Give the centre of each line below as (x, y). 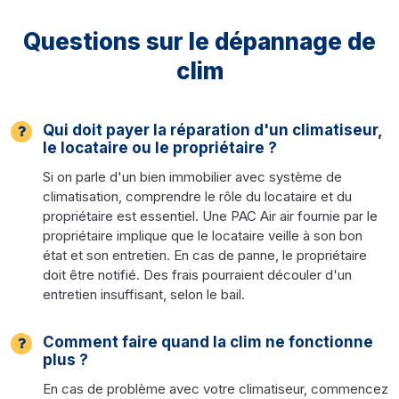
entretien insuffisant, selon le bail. (144, 294)
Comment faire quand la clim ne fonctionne (208, 342)
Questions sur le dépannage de (199, 41)
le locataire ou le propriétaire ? (160, 147)
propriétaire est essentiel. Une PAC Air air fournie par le (210, 216)
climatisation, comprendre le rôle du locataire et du (197, 196)
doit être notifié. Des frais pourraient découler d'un (197, 274)
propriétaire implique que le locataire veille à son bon (203, 235)
